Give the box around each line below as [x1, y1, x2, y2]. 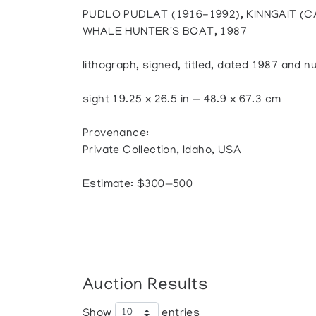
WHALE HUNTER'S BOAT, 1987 [83, 26, 248, 39]
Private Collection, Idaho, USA [83, 145, 242, 157]
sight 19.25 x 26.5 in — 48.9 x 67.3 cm [83, 94, 281, 107]
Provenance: [83, 128, 150, 140]
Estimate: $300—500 [83, 178, 193, 191]
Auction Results [83, 276, 209, 296]
